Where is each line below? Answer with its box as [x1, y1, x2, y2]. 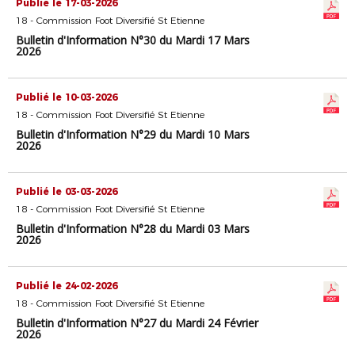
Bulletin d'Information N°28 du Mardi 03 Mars [16, 221, 250, 236]
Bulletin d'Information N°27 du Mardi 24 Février [16, 315, 258, 330]
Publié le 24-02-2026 [16, 280, 117, 292]
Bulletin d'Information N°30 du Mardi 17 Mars [16, 32, 250, 48]
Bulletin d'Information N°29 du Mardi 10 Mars [16, 127, 250, 142]
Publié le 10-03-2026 [16, 91, 117, 103]
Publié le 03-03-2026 [16, 185, 117, 197]
